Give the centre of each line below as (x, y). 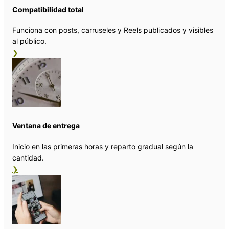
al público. (29, 41)
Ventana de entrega (46, 126)
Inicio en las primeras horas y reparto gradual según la (103, 146)
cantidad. (28, 157)
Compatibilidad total (48, 9)
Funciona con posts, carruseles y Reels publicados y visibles (113, 30)
